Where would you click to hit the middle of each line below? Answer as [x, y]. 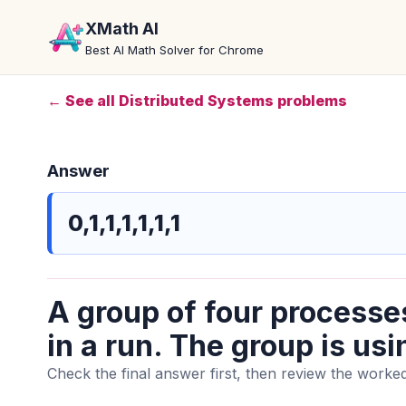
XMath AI [122, 28]
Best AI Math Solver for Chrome [174, 49]
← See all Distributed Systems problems [197, 101]
